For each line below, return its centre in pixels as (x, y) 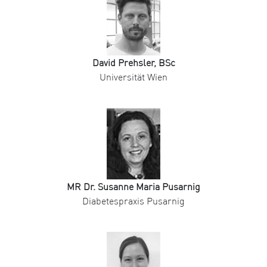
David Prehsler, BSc (133, 63)
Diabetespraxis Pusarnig (133, 201)
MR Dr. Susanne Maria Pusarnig (133, 187)
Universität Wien (133, 77)
